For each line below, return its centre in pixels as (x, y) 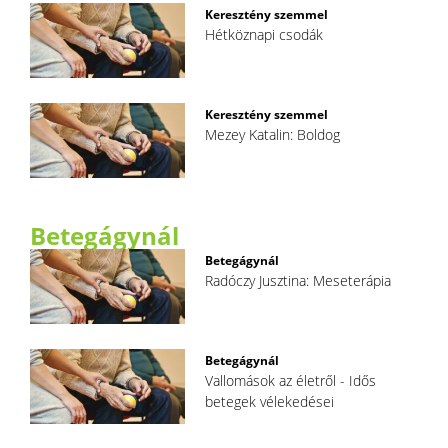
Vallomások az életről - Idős (291, 380)
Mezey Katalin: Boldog (273, 134)
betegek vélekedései (270, 401)
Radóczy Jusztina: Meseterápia (298, 280)
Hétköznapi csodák (264, 34)
